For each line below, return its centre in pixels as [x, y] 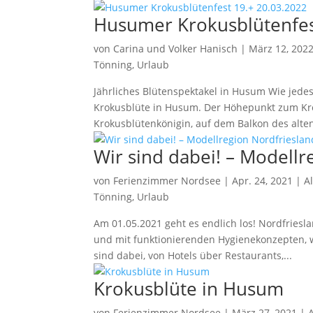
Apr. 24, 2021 [263, 181]
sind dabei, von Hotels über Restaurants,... [193, 255]
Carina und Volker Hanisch [176, 49]
